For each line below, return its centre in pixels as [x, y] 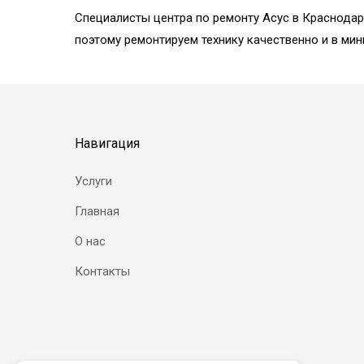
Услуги [93, 181]
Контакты [102, 271]
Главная [97, 211]
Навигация [107, 143]
